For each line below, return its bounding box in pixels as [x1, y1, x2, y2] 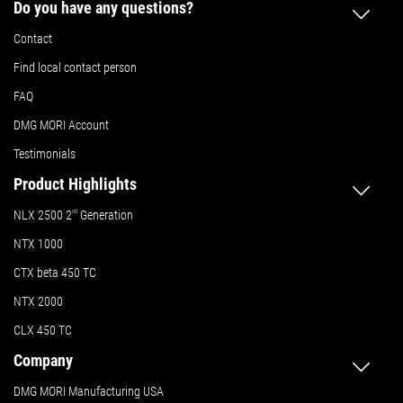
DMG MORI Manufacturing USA [13, 383, 164, 399]
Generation [77, 207, 133, 222]
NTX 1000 [13, 236, 63, 251]
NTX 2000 [13, 293, 63, 309]
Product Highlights [13, 174, 137, 193]
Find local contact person [13, 59, 137, 75]
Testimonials [13, 146, 76, 161]
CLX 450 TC [13, 322, 72, 337]
